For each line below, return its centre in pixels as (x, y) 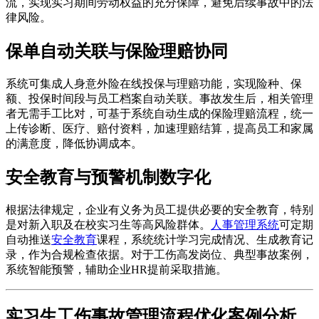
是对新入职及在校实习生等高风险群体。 (108, 224)
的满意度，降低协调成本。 (74, 143)
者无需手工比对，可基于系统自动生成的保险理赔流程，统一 (159, 113)
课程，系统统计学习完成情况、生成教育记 (205, 239)
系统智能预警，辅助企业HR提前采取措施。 (116, 269)
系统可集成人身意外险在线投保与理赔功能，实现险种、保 (154, 83)
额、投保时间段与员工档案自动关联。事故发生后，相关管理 (159, 98)
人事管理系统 (245, 224)
